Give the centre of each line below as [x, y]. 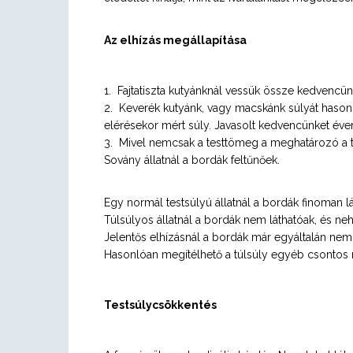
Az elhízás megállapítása [175, 40]
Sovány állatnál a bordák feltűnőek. [192, 160]
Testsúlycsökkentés [160, 305]
